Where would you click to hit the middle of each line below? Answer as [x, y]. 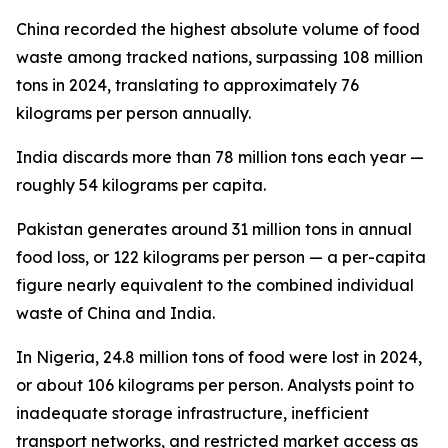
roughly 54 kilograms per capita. [141, 185]
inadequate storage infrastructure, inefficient [192, 413]
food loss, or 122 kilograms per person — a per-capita [221, 257]
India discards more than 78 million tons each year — [220, 157]
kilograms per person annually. [133, 113]
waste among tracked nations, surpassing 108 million [219, 57]
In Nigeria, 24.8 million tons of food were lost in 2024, [219, 357]
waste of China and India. [115, 313]
